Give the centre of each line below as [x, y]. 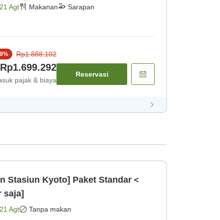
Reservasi [92, 74]
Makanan [43, 7]
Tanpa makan [50, 209]
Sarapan [81, 7]
